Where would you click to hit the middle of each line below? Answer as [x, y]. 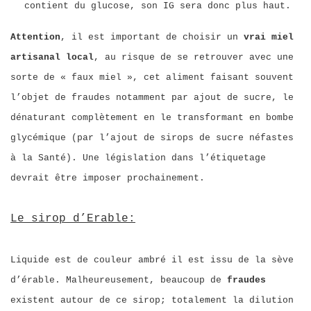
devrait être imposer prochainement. [108, 178]
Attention [35, 37]
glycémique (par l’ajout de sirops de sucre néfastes [152, 138]
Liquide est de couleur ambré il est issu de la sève [152, 260]
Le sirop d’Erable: [73, 219]
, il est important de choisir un [152, 37]
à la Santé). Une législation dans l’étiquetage [138, 158]
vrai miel [269, 37]
